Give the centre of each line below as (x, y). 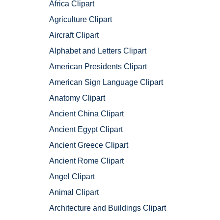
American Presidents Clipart (98, 67)
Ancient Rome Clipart (86, 161)
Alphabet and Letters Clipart (98, 51)
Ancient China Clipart (86, 114)
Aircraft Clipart (74, 35)
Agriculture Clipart (81, 20)
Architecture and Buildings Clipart (108, 208)
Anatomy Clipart (77, 98)
